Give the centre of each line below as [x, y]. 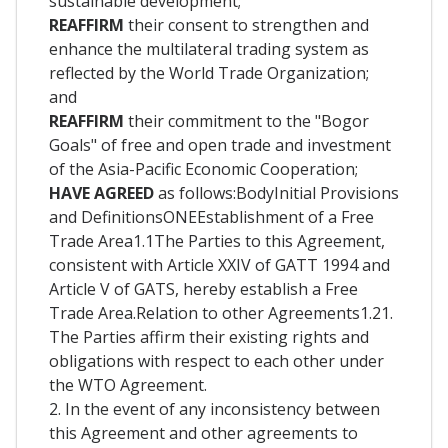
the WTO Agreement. [128, 384]
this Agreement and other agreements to [203, 432]
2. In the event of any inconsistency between [214, 408]
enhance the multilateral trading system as [209, 48]
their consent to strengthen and [248, 24]
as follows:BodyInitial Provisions [278, 192]
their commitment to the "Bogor [248, 120]
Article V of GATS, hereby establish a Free [203, 288]
